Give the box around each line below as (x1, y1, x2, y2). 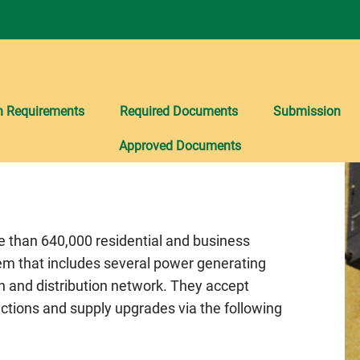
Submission (272, 103, 341, 119)
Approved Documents (119, 137, 241, 153)
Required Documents (119, 103, 238, 119)
